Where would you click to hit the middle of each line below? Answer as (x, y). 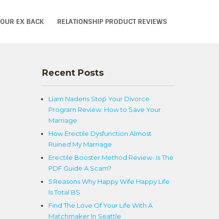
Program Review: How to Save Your (105, 109)
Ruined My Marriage (80, 144)
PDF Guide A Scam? (80, 168)
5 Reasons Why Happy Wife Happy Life (109, 181)
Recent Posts (73, 73)
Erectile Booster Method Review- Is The (111, 157)
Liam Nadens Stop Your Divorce (99, 99)
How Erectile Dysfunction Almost (100, 133)
